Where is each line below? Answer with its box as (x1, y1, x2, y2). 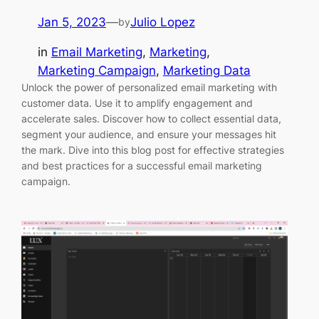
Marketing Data (162, 63, 251, 78)
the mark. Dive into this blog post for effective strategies (21, 144, 285, 157)
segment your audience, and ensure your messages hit (21, 128, 277, 141)
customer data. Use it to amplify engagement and (21, 97, 253, 110)
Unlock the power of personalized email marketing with (21, 81, 278, 94)
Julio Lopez (130, 14, 195, 29)
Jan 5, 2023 (37, 14, 106, 29)
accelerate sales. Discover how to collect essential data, (21, 113, 282, 125)
